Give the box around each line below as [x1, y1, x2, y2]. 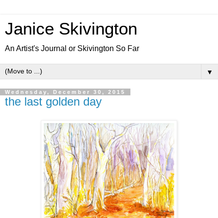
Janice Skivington [5, 19, 137, 38]
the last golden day [5, 95, 102, 108]
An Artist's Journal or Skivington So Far [5, 44, 139, 53]
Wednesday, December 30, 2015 [5, 89, 126, 95]
